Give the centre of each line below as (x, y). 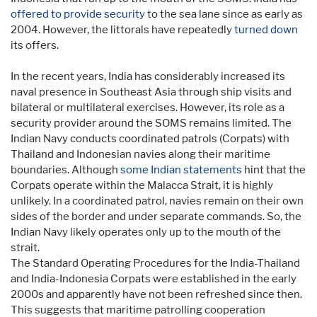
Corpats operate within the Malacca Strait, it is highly (142, 185)
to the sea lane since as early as (224, 14)
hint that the (274, 169)
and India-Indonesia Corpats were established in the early (154, 278)
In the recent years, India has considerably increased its (148, 76)
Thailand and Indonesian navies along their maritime (140, 154)
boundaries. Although (65, 169)
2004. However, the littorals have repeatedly (122, 29)
